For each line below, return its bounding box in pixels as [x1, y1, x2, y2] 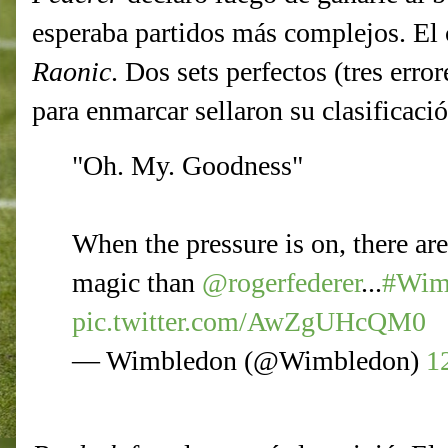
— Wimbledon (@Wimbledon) [72, 345, 426, 377]
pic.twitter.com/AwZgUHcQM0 [72, 306, 426, 338]
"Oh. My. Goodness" [72, 150, 303, 182]
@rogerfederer [202, 267, 361, 299]
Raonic [32, 56, 111, 88]
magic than [72, 267, 202, 299]
